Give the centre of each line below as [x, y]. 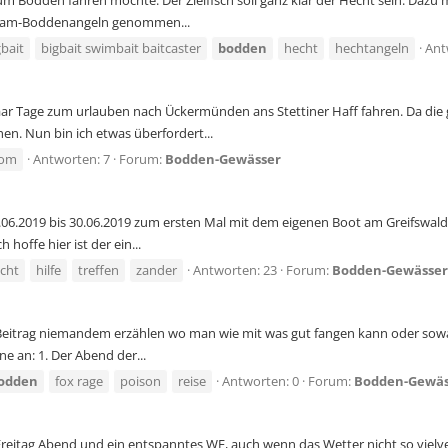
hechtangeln [372, 48]
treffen [98, 270]
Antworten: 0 [260, 381]
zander [156, 270]
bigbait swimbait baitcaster [121, 48]
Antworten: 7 [71, 159]
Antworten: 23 [235, 270]
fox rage [79, 381]
